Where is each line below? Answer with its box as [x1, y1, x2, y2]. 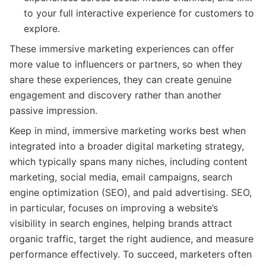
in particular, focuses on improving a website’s [9, 201, 218, 214]
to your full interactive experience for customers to [24, 7, 254, 19]
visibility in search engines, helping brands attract [9, 217, 232, 229]
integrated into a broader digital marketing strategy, [9, 140, 244, 152]
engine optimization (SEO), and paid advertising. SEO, [9, 186, 252, 198]
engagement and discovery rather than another [9, 88, 221, 101]
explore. [24, 22, 60, 34]
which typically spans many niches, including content [9, 155, 248, 167]
